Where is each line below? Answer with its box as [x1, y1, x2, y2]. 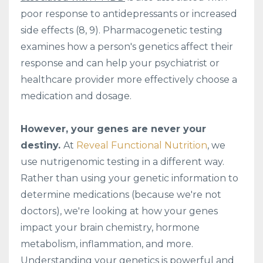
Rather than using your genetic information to [21, 172, 238, 184]
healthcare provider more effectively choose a [21, 73, 237, 85]
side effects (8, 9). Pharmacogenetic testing [21, 24, 222, 36]
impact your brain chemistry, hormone [21, 221, 200, 233]
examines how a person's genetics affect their [21, 41, 233, 52]
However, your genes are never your [21, 123, 206, 134]
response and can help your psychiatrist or [21, 57, 220, 69]
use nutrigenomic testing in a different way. [21, 156, 224, 167]
